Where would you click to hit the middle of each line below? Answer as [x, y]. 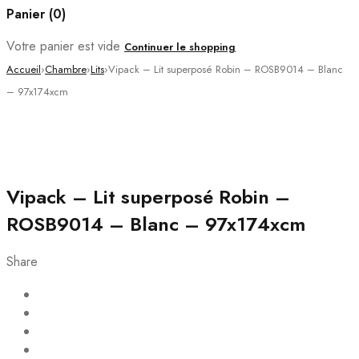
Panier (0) [36, 14]
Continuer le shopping [180, 46]
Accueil [24, 69]
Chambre [66, 69]
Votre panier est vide [63, 46]
